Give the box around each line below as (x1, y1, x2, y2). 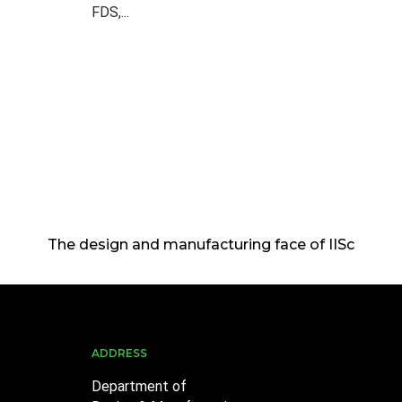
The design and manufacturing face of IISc (48, 235, 354, 253)
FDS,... (92, 3, 129, 21)
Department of (92, 377, 187, 395)
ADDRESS (92, 345, 147, 360)
